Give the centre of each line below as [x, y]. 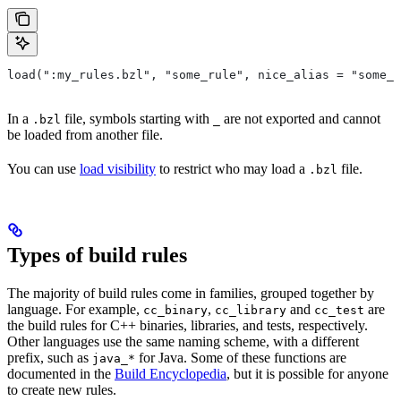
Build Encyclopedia [171, 373]
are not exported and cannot [300, 118]
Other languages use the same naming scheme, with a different [183, 341]
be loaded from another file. [85, 134]
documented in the [61, 373]
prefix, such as [50, 357]
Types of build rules [97, 255]
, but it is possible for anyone [307, 373]
